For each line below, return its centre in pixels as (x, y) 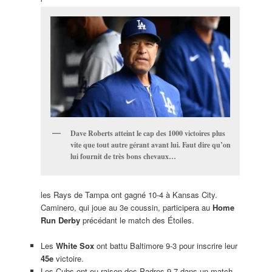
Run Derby (60, 220)
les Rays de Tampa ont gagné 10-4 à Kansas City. (129, 194)
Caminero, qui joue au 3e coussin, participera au (126, 207)
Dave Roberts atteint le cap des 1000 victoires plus (148, 134)
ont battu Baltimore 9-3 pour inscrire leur (165, 245)
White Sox (75, 245)
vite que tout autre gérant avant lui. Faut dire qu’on (150, 145)
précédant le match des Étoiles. (137, 220)
